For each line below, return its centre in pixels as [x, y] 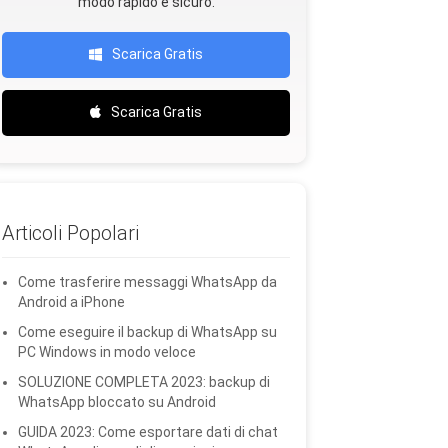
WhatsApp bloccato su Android [117, 402]
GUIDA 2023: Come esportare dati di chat [148, 432]
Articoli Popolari [70, 233]
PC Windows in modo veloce [107, 352]
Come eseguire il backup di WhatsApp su [147, 332]
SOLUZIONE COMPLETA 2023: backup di [144, 382]
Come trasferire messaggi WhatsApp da [147, 282]
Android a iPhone [71, 302]
